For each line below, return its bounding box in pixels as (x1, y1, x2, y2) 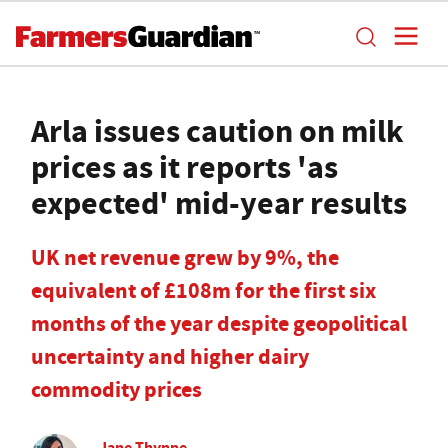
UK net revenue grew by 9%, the (31, 243, 339, 272)
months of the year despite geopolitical (31, 309, 407, 338)
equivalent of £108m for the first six (31, 276, 376, 305)
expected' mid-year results (31, 181, 407, 225)
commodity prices (31, 375, 202, 404)
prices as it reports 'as (31, 145, 338, 189)
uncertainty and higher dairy (31, 342, 309, 371)
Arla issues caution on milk (31, 109, 404, 153)
